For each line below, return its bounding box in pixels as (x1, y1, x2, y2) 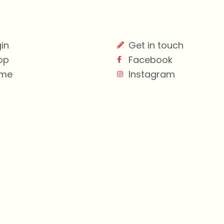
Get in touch (128, 38, 183, 51)
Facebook (128, 53, 172, 66)
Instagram (128, 67, 175, 80)
